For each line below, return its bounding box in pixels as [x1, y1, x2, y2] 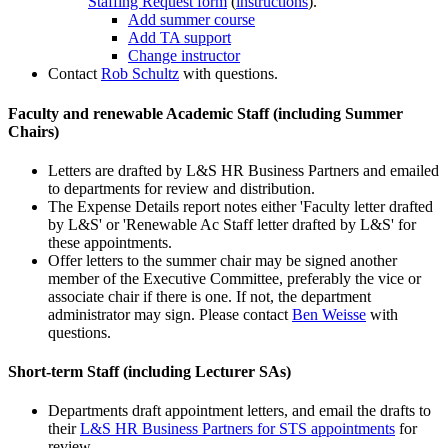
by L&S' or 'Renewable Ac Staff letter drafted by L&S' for [48, 215, 416, 233]
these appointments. [48, 233, 172, 251]
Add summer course [128, 11, 255, 29]
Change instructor [128, 47, 240, 65]
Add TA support [128, 29, 231, 47]
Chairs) [8, 122, 59, 140]
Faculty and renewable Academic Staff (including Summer [8, 104, 403, 122]
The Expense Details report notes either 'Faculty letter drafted [48, 197, 433, 215]
